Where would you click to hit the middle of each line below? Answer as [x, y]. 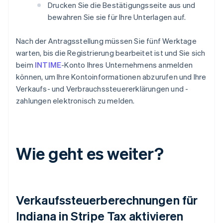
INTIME [48, 65]
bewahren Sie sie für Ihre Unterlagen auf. [117, 17]
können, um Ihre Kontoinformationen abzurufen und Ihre [111, 77]
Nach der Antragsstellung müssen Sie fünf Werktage [106, 41]
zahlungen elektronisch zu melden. [75, 101]
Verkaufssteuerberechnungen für [107, 200]
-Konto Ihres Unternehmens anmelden [127, 65]
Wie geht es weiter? [90, 153]
